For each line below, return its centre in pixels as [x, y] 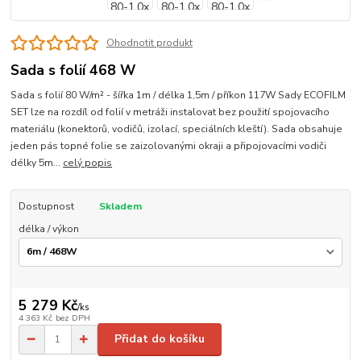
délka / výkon [48, 229]
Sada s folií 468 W [73, 71]
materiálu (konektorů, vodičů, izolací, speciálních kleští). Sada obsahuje [177, 129]
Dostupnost [46, 206]
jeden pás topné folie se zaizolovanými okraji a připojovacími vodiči [169, 145]
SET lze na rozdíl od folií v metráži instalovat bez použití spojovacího [170, 112]
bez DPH [73, 318]
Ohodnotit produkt [149, 43]
